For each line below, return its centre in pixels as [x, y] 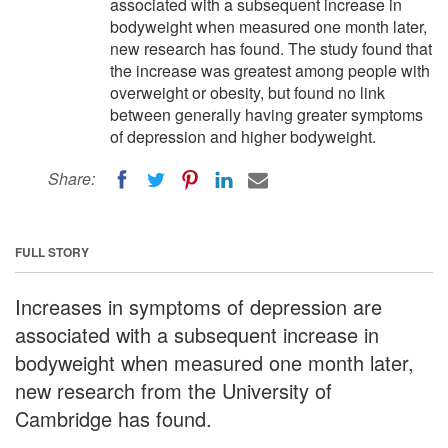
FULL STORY [52, 251]
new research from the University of [173, 390]
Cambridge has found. [113, 418]
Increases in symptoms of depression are [198, 306]
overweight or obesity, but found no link [247, 92]
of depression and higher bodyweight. [243, 136]
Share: [71, 178]
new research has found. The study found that [271, 48]
